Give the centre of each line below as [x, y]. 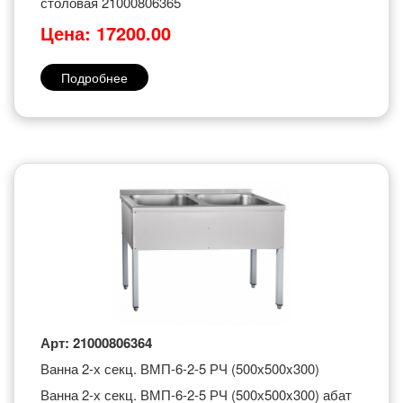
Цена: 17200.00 [106, 33]
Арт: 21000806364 [96, 343]
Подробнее [94, 77]
